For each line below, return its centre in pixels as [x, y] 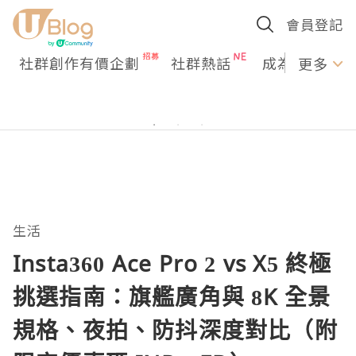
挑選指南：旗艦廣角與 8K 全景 [172, 296]
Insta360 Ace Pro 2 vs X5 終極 [172, 263]
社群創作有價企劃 [79, 63]
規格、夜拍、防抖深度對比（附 [175, 330]
